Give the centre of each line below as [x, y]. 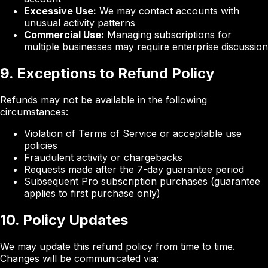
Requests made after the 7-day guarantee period [134, 169]
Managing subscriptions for [168, 35]
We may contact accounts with [168, 11]
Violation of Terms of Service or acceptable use [133, 133]
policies [41, 145]
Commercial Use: [64, 35]
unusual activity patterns [80, 23]
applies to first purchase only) [92, 193]
